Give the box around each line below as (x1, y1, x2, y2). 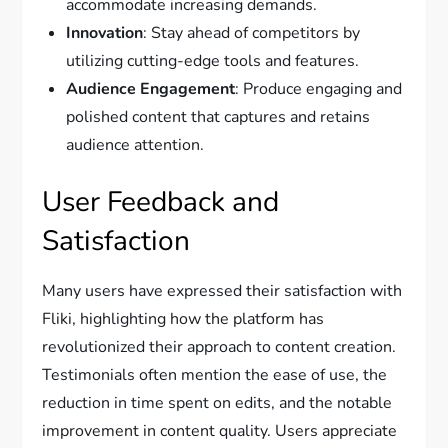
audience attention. (66, 134, 205, 157)
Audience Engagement (66, 78, 236, 101)
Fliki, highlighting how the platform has (42, 308, 325, 331)
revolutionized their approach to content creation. (42, 336, 397, 359)
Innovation (66, 22, 144, 45)
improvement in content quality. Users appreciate (42, 420, 398, 443)
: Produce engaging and (235, 78, 403, 101)
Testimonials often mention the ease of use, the (42, 364, 388, 387)
